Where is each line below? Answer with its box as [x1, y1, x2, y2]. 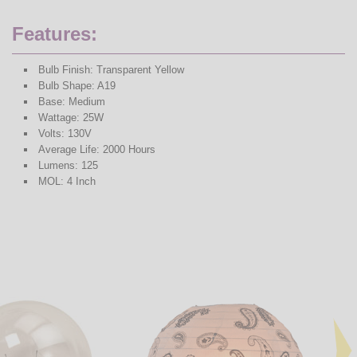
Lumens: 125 [37, 159, 98, 171]
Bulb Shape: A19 [37, 80, 116, 92]
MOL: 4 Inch [37, 175, 96, 187]
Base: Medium [37, 96, 105, 108]
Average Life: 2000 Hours [37, 143, 155, 155]
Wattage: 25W [37, 112, 104, 124]
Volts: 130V [37, 127, 92, 139]
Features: [12, 23, 98, 45]
